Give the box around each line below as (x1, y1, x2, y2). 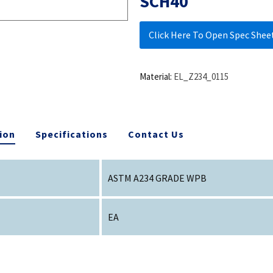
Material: (139, 70, 172, 82)
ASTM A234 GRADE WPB (108, 171, 207, 184)
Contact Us (128, 127, 185, 140)
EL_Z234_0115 (173, 70, 229, 82)
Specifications (35, 127, 108, 140)
